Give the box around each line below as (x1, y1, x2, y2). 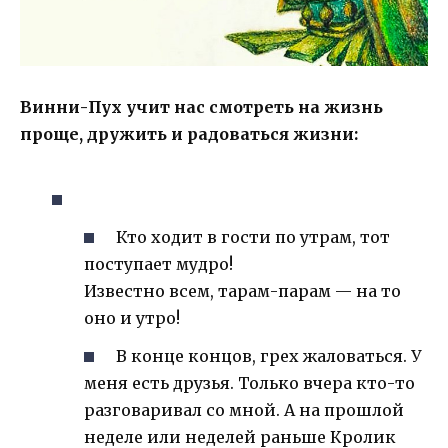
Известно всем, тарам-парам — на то (84, 281, 401, 302)
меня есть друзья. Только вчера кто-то (84, 373, 415, 394)
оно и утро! (84, 308, 180, 329)
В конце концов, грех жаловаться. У (116, 346, 422, 367)
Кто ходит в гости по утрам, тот (116, 227, 391, 248)
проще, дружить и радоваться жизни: (20, 123, 358, 144)
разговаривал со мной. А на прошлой (84, 400, 404, 421)
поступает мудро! (84, 254, 233, 275)
